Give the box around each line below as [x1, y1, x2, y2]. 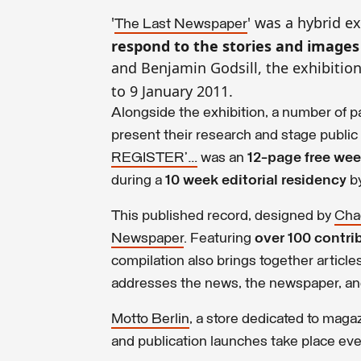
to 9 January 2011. [111, 81, 233, 101]
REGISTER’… [111, 150, 197, 166]
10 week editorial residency [165, 172, 346, 189]
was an [197, 150, 247, 166]
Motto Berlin [111, 311, 189, 327]
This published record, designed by [111, 208, 334, 224]
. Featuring [184, 230, 255, 247]
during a [111, 172, 165, 189]
